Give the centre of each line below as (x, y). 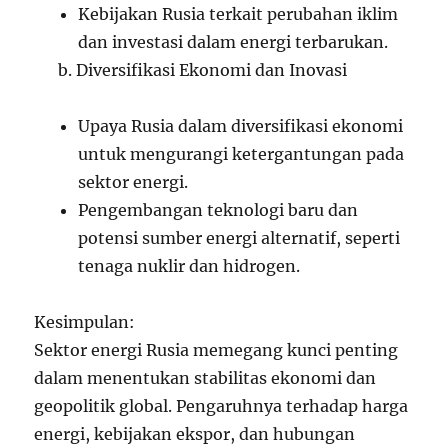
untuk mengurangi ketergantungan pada (241, 154)
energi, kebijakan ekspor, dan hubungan (195, 434)
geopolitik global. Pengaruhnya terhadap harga (221, 406)
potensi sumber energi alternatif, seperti (239, 238)
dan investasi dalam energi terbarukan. (233, 42)
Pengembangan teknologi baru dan (218, 210)
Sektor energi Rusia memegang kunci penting (216, 350)
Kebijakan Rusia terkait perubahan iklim (238, 14)
